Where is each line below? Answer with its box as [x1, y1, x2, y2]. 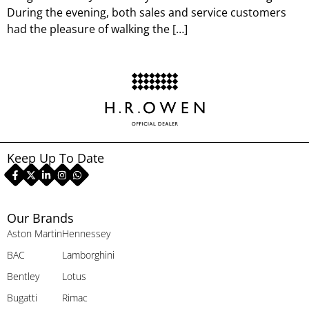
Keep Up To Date [7, 150, 104, 167]
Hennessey [62, 227, 110, 241]
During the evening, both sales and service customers [7, 5, 286, 21]
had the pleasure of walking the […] [7, 21, 188, 37]
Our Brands [7, 210, 74, 227]
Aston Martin [7, 227, 62, 241]
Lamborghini [62, 248, 114, 262]
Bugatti [7, 291, 37, 305]
